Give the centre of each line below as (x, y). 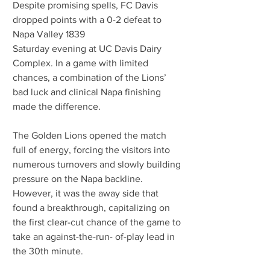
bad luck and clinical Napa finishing (88, 92)
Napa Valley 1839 (49, 34)
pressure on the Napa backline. (79, 179)
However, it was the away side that (87, 193)
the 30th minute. (48, 251)
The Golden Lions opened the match (91, 136)
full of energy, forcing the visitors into (93, 150)
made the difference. (57, 107)
